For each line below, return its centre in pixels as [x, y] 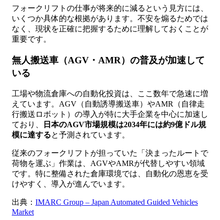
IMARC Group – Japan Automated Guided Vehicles [117, 202]
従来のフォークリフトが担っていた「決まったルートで [110, 153]
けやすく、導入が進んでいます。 [71, 184]
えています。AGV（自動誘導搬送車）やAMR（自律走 [108, 104]
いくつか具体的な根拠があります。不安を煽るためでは [110, 19]
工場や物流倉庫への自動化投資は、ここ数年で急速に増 [110, 93]
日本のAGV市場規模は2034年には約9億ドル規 [125, 124]
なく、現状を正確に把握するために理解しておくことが [110, 29]
